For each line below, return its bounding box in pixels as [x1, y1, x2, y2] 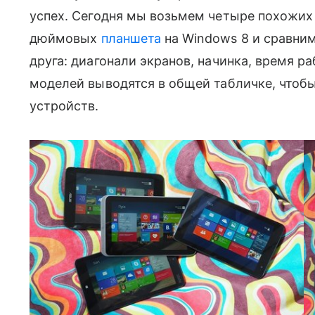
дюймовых [30, 30, 101, 46]
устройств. [30, 98, 99, 113]
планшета [101, 30, 161, 46]
